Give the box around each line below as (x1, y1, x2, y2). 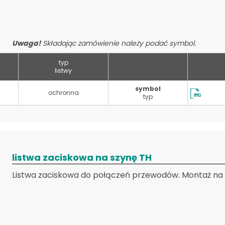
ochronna (48, 88, 79, 97)
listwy (55, 66, 72, 75)
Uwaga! (12, 38, 41, 48)
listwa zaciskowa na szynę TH (12, 151, 152, 164)
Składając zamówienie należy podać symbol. (41, 38, 196, 48)
